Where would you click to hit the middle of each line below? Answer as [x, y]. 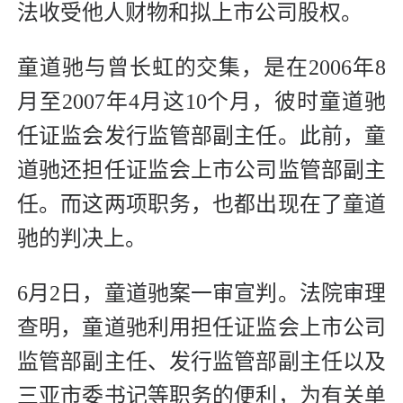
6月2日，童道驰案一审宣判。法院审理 [201, 294]
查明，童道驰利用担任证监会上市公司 [201, 328]
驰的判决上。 [82, 239]
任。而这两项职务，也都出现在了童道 [201, 205]
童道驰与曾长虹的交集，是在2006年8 [201, 68]
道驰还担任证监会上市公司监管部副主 [201, 170]
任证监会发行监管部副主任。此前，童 [201, 136]
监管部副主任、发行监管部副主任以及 [201, 362]
